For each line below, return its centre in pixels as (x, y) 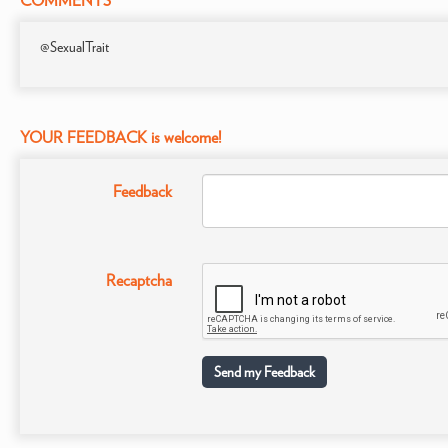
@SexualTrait (74, 47)
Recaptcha (138, 280)
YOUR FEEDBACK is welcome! (121, 137)
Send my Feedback (264, 372)
